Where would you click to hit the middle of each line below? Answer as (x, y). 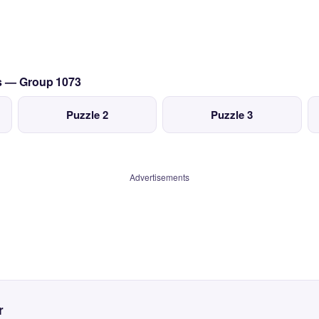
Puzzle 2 (87, 115)
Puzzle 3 (232, 115)
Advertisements (159, 177)
